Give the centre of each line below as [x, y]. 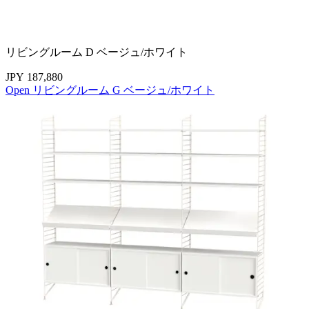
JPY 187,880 [34, 77]
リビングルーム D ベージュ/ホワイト [97, 52]
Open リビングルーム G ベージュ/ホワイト [110, 90]
